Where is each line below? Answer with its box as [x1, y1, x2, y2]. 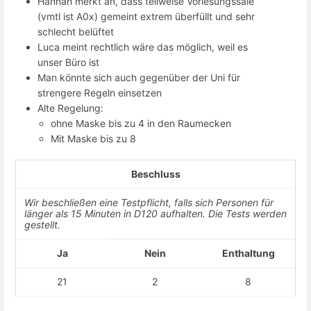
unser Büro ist [37, 56, 99, 68]
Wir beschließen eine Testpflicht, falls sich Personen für [24, 196, 274, 209]
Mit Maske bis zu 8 [51, 132, 137, 144]
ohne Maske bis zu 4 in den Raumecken [51, 117, 232, 129]
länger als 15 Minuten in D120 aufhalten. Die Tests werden [24, 208, 287, 220]
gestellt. [24, 219, 60, 231]
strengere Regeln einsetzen [37, 86, 162, 99]
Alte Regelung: [37, 101, 103, 114]
